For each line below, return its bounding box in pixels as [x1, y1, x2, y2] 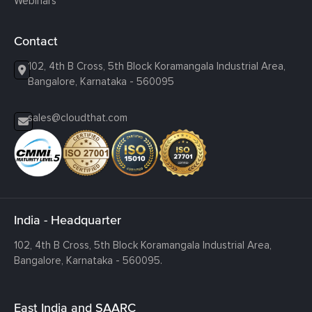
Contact [14, 33, 58, 48]
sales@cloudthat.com [28, 111, 127, 124]
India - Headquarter [14, 212, 121, 227]
